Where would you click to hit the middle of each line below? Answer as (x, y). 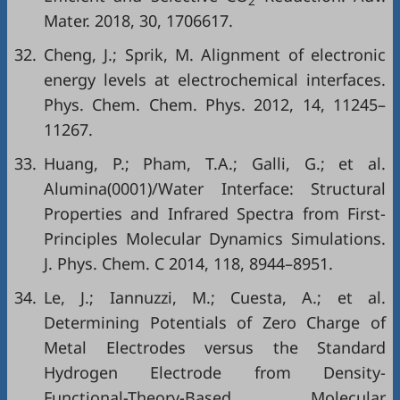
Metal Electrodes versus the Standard (215, 348)
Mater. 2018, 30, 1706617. (138, 21)
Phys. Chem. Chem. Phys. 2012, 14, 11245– (215, 105)
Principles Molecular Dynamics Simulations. (215, 239)
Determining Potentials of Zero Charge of (215, 323)
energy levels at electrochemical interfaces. (215, 80)
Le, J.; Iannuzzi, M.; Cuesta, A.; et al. (215, 298)
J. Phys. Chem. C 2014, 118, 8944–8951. (188, 264)
